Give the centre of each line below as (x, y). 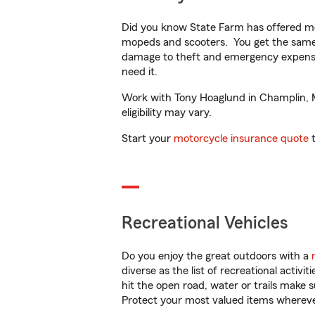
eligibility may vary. (167, 112)
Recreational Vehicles (205, 223)
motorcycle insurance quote (241, 139)
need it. (141, 72)
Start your (148, 139)
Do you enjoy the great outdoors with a (217, 256)
